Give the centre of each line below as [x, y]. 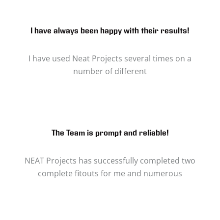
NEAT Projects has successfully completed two [110, 161]
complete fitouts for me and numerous [110, 173]
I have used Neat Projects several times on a [110, 58]
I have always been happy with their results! [110, 31]
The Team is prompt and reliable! [110, 133]
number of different [110, 71]
